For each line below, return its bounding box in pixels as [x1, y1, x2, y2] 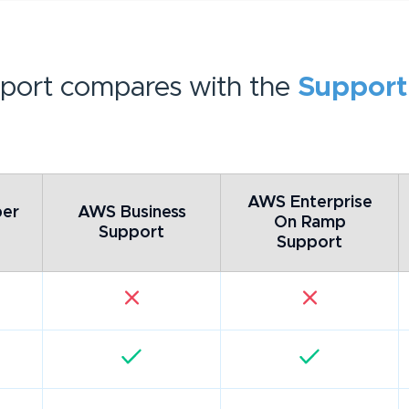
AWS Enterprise [246, 194, 372, 212]
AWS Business [77, 204, 186, 222]
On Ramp [273, 215, 346, 232]
